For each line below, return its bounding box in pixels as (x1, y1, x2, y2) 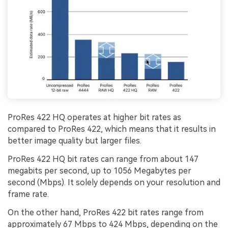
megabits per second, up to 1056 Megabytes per (8, 166, 191, 176)
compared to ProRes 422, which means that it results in (8, 124, 216, 134)
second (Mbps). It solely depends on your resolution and (8, 178, 220, 188)
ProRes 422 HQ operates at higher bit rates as (8, 112, 181, 123)
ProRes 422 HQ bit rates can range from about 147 (8, 154, 198, 164)
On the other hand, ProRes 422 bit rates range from (8, 208, 204, 218)
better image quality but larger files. (8, 136, 141, 146)
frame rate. (8, 189, 49, 199)
